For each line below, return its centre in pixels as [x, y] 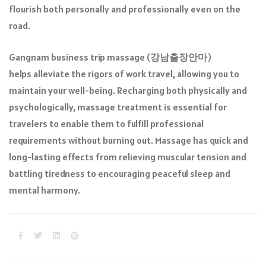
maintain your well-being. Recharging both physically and [128, 90]
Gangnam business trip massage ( [80, 57]
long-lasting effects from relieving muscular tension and [128, 156]
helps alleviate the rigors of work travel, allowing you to [124, 73]
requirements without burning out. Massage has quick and [129, 140]
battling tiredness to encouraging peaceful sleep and [120, 173]
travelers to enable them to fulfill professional [106, 123]
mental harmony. [45, 190]
